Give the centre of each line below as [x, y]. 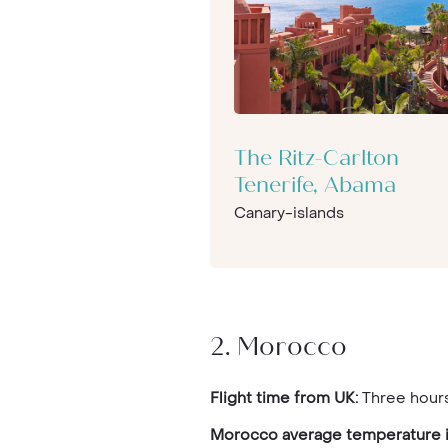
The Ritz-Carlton [316, 159]
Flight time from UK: [283, 397]
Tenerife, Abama [314, 186]
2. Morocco [278, 348]
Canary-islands [288, 212]
